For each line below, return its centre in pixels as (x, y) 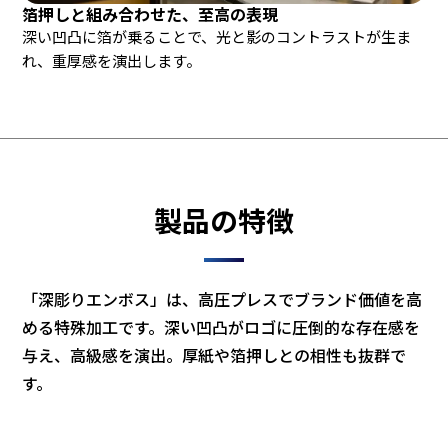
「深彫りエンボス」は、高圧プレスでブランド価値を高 (222, 299)
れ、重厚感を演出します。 (112, 61)
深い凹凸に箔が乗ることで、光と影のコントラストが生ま (217, 37)
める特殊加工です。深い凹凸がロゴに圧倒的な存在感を (221, 327)
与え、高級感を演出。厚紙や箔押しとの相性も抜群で (214, 355)
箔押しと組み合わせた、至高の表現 (150, 14)
